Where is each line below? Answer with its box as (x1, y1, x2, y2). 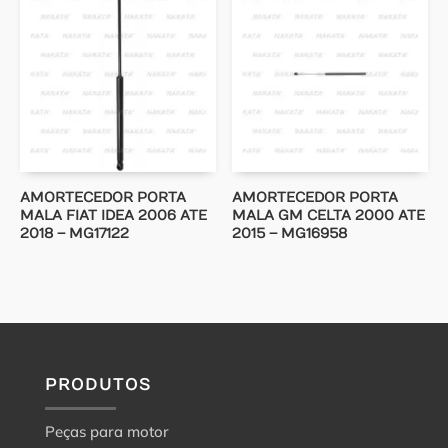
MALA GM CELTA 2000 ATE (232, 206, 426, 224)
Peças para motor (44, 421, 169, 441)
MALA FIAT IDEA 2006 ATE (20, 206, 207, 224)
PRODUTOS (44, 375, 152, 394)
